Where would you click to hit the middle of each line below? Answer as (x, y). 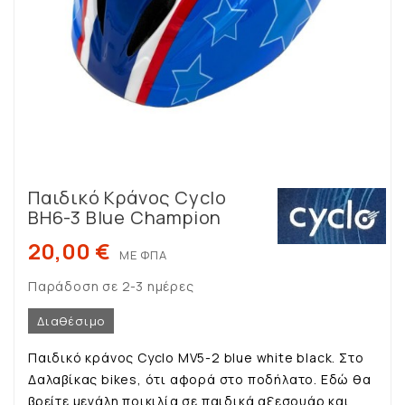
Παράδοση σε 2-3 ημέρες (111, 287)
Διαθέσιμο (71, 321)
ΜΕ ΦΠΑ (143, 255)
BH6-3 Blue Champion (125, 218)
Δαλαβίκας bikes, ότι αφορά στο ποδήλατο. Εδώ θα (200, 380)
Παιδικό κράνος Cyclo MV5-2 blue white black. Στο (196, 358)
